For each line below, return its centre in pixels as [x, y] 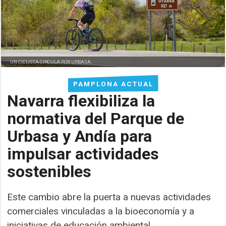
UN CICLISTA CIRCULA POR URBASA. [51, 62]
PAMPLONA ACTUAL [113, 83]
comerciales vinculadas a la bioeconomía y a [101, 211]
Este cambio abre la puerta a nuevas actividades [109, 197]
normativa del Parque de [96, 118]
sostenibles [49, 171]
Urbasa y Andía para [80, 136]
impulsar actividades [83, 154]
